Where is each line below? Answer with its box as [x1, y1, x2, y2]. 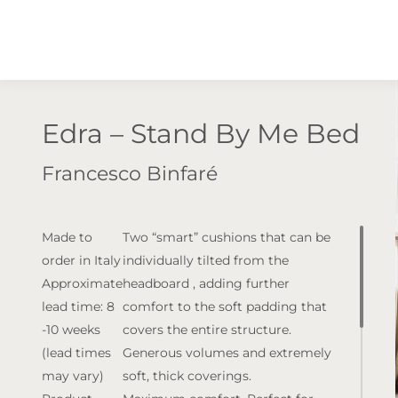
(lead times [42, 345, 111, 361]
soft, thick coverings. [123, 368, 251, 384]
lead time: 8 [42, 298, 115, 314]
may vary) [42, 368, 104, 384]
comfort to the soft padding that [123, 298, 327, 314]
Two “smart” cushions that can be [123, 229, 330, 245]
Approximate [42, 275, 123, 291]
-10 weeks [42, 322, 100, 338]
